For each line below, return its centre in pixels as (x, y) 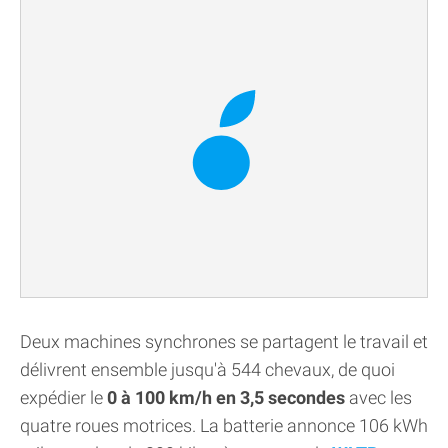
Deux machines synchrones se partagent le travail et (224, 342)
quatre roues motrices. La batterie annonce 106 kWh (224, 426)
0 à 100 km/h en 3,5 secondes (226, 398)
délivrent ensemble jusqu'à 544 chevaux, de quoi (207, 370)
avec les (378, 398)
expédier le (63, 398)
